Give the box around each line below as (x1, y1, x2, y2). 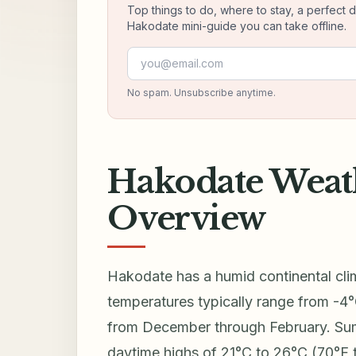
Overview (107, 198, 266, 239)
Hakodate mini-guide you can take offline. (127, 19, 347, 33)
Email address (126, 48, 210, 64)
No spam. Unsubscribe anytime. (127, 87, 277, 99)
